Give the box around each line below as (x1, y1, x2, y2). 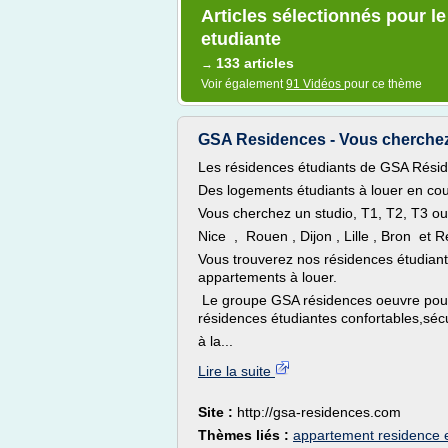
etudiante (201, 29, 281, 49)
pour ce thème (344, 77, 422, 91)
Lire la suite (198, 363, 275, 379)
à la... (198, 333, 233, 349)
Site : (198, 404, 237, 420)
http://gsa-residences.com (237, 404, 401, 420)
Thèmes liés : (198, 427, 293, 443)
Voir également (201, 77, 286, 91)
